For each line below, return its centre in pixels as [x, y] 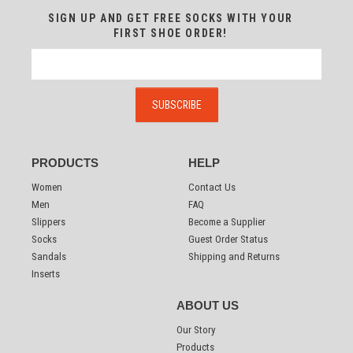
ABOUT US [208, 305]
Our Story [196, 329]
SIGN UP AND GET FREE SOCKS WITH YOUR [171, 18]
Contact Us [212, 187]
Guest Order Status [228, 239]
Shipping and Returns [234, 256]
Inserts [46, 273]
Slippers [48, 221]
